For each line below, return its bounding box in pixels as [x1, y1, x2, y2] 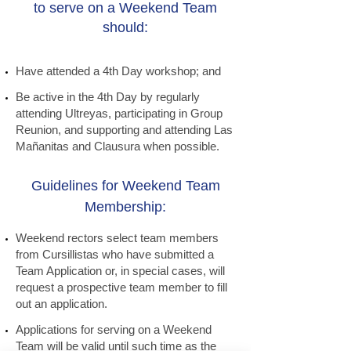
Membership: [85, 199, 166, 215]
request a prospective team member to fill [16, 280, 227, 294]
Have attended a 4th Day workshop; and [16, 64, 221, 78]
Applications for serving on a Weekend [16, 323, 212, 336]
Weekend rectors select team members [16, 231, 219, 244]
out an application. [16, 297, 107, 310]
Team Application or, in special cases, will [16, 264, 225, 277]
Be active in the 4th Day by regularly [16, 90, 200, 103]
